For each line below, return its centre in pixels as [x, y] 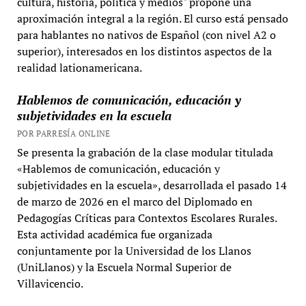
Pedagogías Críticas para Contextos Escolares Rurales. [147, 218]
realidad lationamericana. [79, 67]
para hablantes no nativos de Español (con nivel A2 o [146, 34]
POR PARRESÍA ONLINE [64, 133]
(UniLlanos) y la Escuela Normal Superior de [124, 267]
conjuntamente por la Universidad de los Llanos [134, 250]
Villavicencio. [50, 283]
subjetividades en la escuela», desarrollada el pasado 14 [152, 185]
